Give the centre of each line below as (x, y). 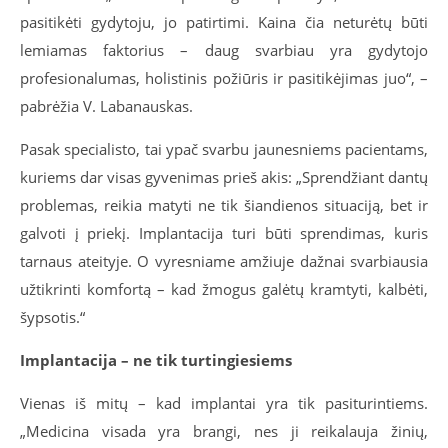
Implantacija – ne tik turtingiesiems (156, 359)
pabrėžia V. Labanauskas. (106, 105)
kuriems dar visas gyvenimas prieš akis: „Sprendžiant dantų (224, 176)
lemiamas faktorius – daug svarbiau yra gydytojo (224, 49)
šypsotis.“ (52, 316)
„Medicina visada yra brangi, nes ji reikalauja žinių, (224, 430)
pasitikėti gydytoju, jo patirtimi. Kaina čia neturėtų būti (224, 21)
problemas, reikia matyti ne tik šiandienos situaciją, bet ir (224, 204)
